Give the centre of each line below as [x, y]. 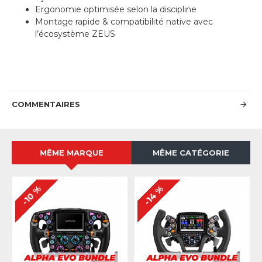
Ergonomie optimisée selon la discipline [116, 10]
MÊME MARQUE [71, 153]
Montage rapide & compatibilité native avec [124, 22]
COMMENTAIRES [46, 104]
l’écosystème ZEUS [75, 34]
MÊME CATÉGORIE [191, 153]
